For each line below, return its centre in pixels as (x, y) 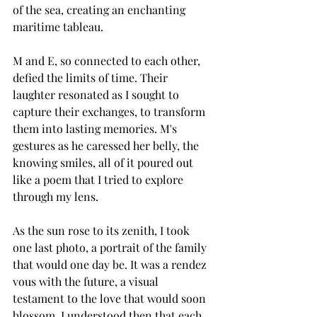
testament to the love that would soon (111, 298)
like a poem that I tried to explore (99, 179)
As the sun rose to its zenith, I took (103, 230)
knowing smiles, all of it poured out (104, 162)
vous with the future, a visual (87, 281)
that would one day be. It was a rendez (111, 264)
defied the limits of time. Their (92, 77)
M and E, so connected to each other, (108, 60)
